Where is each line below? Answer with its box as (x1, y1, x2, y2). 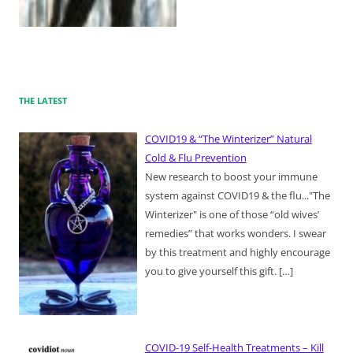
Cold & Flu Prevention (144, 150, 247, 165)
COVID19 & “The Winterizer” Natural (144, 131, 312, 146)
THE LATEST (19, 94, 67, 106)
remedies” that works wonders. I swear (144, 225, 326, 240)
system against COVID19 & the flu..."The (144, 188, 330, 203)
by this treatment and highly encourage (144, 244, 330, 259)
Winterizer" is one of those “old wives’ (144, 206, 319, 221)
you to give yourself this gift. (144, 263, 277, 278)
